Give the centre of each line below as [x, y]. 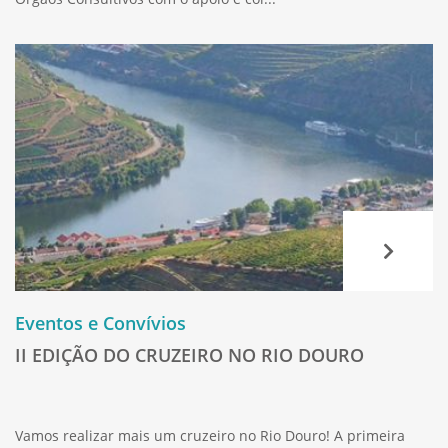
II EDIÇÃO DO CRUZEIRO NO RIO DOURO [189, 354]
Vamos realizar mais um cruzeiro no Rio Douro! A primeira [210, 435]
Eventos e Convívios [100, 322]
